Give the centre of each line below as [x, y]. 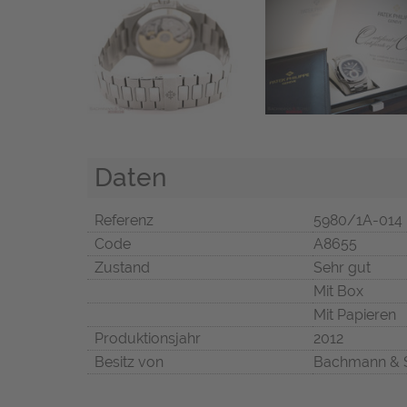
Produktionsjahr [148, 339]
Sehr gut [342, 268]
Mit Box [338, 292]
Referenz [124, 221]
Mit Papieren [355, 315]
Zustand [122, 268]
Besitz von [129, 362]
